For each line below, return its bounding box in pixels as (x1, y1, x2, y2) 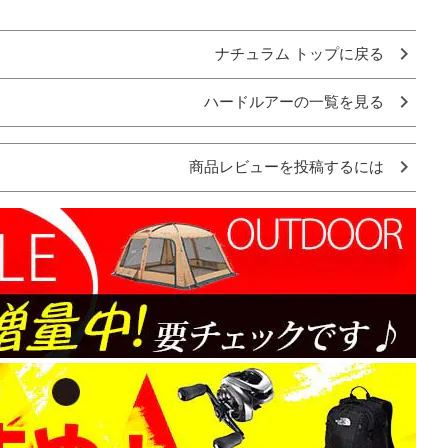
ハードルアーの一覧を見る (204, 93, 384, 110)
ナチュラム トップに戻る (215, 45, 384, 62)
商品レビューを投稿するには (189, 158, 384, 175)
